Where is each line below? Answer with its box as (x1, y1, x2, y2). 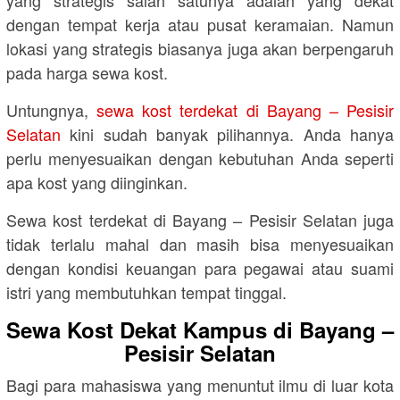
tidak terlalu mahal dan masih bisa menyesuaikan (6, 231, 394, 255)
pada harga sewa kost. (6, 60, 168, 84)
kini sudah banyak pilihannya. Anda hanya (61, 121, 394, 146)
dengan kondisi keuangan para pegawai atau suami (6, 255, 394, 279)
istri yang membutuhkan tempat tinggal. (6, 279, 287, 304)
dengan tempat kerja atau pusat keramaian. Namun (6, 12, 394, 36)
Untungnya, (6, 97, 97, 121)
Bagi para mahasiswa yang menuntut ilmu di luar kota (6, 372, 394, 396)
